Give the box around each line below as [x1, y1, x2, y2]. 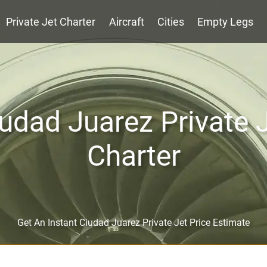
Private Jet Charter [6, 15, 96, 28]
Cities [157, 15, 184, 28]
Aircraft [108, 15, 144, 28]
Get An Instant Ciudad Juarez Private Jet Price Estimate [17, 217, 250, 228]
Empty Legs [197, 15, 254, 28]
